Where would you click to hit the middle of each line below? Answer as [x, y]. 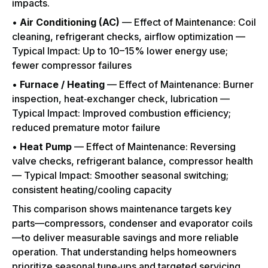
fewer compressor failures [72, 66]
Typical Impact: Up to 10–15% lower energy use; [120, 51]
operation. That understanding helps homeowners [124, 252]
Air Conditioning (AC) [70, 22]
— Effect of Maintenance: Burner [179, 85]
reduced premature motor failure [86, 128]
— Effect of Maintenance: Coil [188, 22]
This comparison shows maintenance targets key [122, 209]
